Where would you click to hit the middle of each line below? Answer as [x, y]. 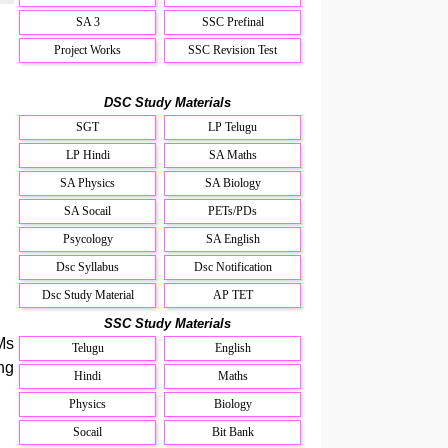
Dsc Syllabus [88, 266]
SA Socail [88, 210]
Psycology [87, 238]
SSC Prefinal [232, 21]
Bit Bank [232, 431]
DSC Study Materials [167, 102]
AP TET [232, 294]
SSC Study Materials [167, 323]
